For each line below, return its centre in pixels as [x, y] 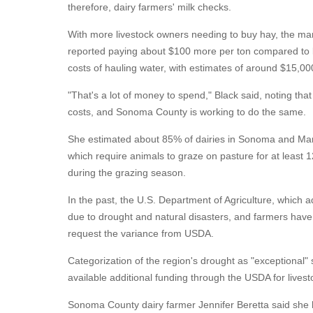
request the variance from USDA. [141, 233]
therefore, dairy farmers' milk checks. [150, 7]
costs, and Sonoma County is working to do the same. [187, 112]
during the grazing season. [127, 173]
